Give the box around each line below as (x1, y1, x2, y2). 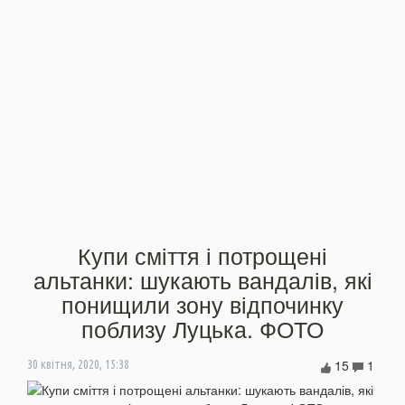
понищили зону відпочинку (61, 287, 344, 320)
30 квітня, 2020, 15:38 (27, 356, 129, 372)
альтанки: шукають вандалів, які (33, 262, 372, 296)
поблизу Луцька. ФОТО (81, 311, 324, 344)
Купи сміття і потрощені (78, 238, 327, 271)
